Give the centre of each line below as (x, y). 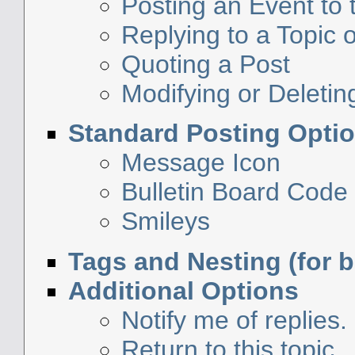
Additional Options (183, 291)
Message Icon (201, 163)
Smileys (166, 221)
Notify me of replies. (235, 321)
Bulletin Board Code (235, 192)
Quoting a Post (206, 64)
